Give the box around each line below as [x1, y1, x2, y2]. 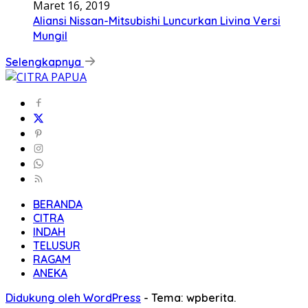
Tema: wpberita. [151, 291, 236, 305]
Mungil [33, 29, 67, 43]
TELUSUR [33, 239, 80, 253]
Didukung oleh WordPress [5, 291, 141, 305]
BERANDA [33, 197, 82, 212]
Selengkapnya [5, 55, 84, 69]
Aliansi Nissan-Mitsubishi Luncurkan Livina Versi [33, 14, 280, 28]
